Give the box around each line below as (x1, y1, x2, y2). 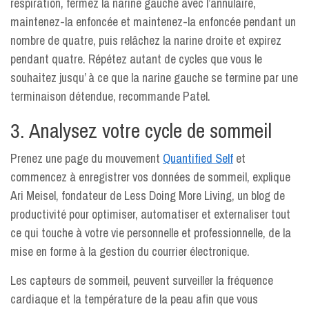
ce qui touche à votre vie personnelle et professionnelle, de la (10, 224, 291, 241)
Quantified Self (163, 150, 233, 167)
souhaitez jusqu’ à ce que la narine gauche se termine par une (10, 69, 298, 86)
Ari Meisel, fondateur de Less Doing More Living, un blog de (10, 187, 285, 204)
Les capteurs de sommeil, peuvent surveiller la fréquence (10, 272, 273, 289)
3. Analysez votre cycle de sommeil (10, 117, 272, 144)
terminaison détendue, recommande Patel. (10, 88, 210, 105)
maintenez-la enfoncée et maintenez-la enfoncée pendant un (10, 13, 296, 30)
